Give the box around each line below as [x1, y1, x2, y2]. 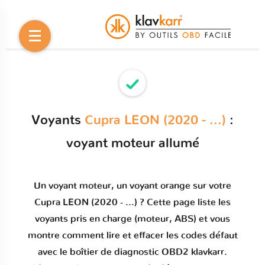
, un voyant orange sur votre [111, 181, 231, 190]
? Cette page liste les [137, 198, 231, 207]
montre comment [27, 231, 106, 240]
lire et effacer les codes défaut [106, 231, 238, 240]
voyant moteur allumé [66, 137, 199, 150]
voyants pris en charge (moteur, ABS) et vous [35, 214, 230, 224]
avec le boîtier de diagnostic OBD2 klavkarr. [38, 247, 227, 257]
